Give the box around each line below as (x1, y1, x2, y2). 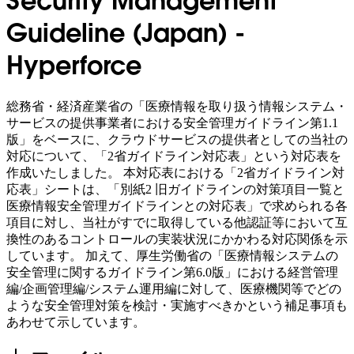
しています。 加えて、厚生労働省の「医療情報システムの (6, 248, 338, 262)
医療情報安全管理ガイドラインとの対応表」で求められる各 (6, 198, 348, 213)
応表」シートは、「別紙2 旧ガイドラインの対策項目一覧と (6, 182, 345, 196)
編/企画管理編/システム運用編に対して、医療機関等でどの (6, 281, 341, 296)
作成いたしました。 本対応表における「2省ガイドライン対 (6, 165, 345, 179)
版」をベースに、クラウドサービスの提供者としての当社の (6, 132, 348, 146)
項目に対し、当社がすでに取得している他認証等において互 (6, 215, 348, 229)
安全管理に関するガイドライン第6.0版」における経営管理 (6, 265, 338, 279)
